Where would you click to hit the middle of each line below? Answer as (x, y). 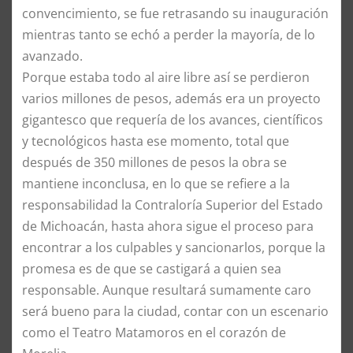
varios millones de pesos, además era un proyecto (171, 99)
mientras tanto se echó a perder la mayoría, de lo (169, 35)
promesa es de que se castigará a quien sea (152, 269)
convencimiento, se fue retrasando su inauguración (175, 14)
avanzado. (52, 56)
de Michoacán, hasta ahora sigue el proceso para (168, 227)
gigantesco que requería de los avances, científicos (173, 120)
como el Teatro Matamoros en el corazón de (154, 333)
